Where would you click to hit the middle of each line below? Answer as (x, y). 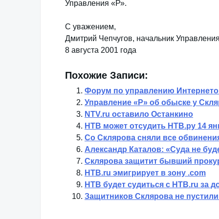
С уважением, (90, 27)
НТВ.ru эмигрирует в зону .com (145, 173)
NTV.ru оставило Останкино (139, 114)
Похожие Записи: (107, 75)
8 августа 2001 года (101, 50)
